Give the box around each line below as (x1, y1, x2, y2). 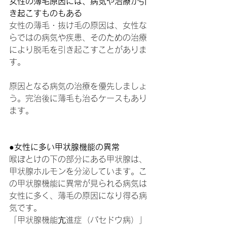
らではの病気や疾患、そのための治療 (9, 33, 147, 42)
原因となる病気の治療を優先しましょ (9, 82, 147, 90)
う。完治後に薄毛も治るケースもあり (9, 94, 147, 102)
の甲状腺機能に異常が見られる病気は (9, 179, 147, 187)
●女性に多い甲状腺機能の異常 (9, 143, 120, 151)
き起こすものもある (9, 9, 82, 17)
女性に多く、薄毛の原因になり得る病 (9, 192, 147, 200)
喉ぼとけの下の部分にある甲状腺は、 (9, 155, 147, 163)
